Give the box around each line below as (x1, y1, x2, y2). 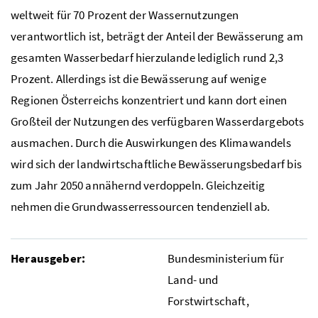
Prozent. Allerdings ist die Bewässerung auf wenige (11, 70, 266, 87)
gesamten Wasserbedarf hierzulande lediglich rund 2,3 (11, 49, 284, 65)
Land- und (168, 271, 219, 287)
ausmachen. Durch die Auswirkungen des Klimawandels (11, 134, 291, 150)
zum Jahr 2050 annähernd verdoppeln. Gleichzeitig (11, 177, 265, 193)
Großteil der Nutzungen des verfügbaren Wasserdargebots (11, 113, 305, 129)
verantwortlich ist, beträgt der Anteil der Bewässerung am (11, 28, 304, 44)
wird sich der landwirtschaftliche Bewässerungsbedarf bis (11, 155, 302, 172)
